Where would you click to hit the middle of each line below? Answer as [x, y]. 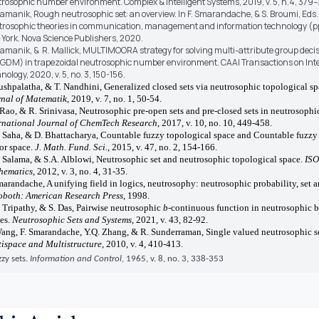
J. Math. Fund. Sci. [71, 147]
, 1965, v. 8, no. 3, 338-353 [172, 258]
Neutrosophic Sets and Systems [72, 219]
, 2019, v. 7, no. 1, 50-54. [114, 98]
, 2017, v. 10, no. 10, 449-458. [214, 122]
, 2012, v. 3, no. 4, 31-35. [80, 171]
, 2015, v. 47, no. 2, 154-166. [162, 147]
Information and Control [75, 258]
